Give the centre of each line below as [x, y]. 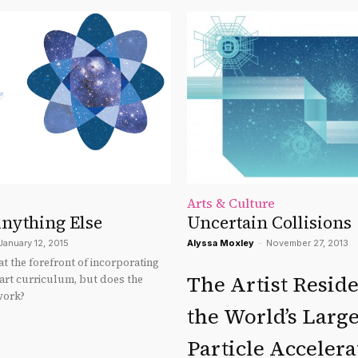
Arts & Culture [231, 203]
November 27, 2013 [307, 243]
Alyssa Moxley [221, 243]
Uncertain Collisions [269, 223]
